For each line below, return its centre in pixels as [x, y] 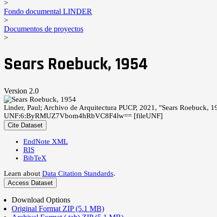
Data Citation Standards [78, 173]
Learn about [23, 173]
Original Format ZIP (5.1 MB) [58, 208]
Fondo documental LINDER [48, 11]
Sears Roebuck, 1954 [76, 64]
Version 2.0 [21, 91]
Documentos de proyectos [44, 29]
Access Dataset [30, 183]
